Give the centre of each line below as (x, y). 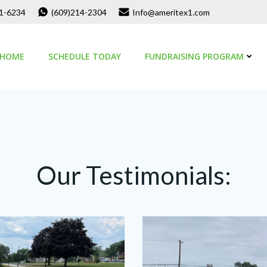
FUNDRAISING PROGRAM (195, 57)
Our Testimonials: (133, 175)
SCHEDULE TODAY (85, 57)
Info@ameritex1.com (171, 12)
